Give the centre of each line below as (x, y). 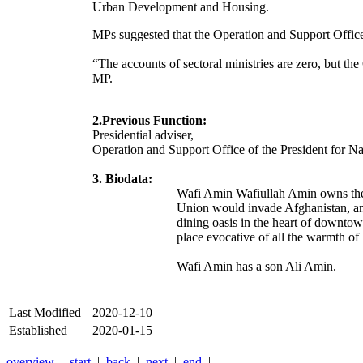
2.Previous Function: (149, 121)
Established (38, 331)
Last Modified (45, 313)
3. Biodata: (122, 179)
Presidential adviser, (143, 135)
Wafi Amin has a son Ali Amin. (256, 267)
